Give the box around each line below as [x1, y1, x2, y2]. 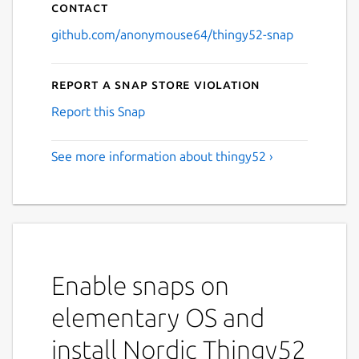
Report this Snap [51, 103, 145, 119]
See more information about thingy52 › [51, 148, 273, 163]
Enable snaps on [51, 270, 229, 300]
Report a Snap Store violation [51, 76, 261, 91]
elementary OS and [51, 302, 264, 332]
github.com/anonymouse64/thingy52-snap [51, 26, 293, 42]
